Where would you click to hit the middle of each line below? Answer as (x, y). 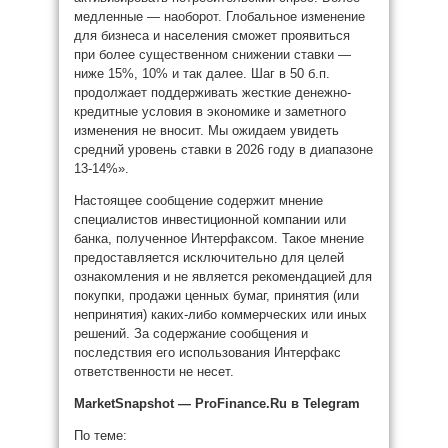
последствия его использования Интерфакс (207, 352)
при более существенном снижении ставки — (212, 54)
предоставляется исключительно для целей (209, 257)
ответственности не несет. (154, 371)
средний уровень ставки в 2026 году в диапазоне (223, 149)
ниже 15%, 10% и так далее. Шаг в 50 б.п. (202, 73)
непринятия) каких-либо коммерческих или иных (220, 314)
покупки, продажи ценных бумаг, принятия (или (216, 295)
